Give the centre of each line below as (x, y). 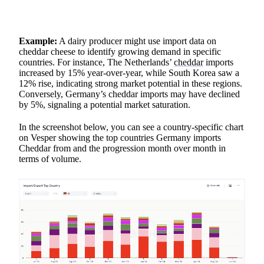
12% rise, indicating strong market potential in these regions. (131, 84)
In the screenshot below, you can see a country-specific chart (131, 127)
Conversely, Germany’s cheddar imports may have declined (129, 94)
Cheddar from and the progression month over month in (122, 148)
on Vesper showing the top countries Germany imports (120, 138)
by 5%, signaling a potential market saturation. (105, 105)
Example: (38, 41)
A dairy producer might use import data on (137, 41)
